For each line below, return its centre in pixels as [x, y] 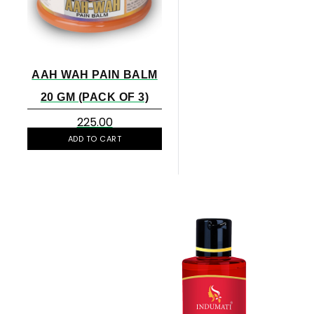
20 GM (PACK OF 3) [95, 97]
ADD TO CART [95, 139]
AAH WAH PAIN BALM [95, 74]
